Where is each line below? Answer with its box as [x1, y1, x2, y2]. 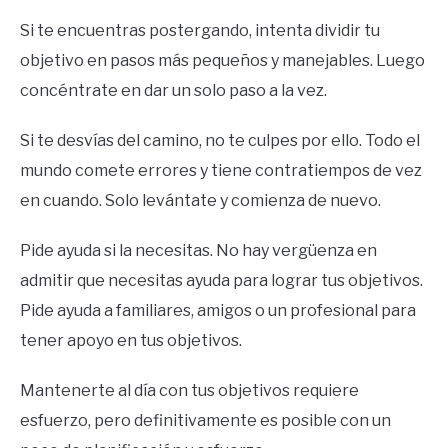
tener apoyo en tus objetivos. [20, 330, 242, 350]
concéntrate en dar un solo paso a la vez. [20, 80, 327, 100]
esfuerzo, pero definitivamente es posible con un [20, 410, 391, 430]
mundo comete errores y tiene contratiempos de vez [20, 160, 422, 180]
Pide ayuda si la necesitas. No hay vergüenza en [20, 240, 377, 260]
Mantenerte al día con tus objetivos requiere [20, 380, 359, 400]
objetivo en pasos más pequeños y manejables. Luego [20, 50, 425, 70]
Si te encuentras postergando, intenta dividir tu [20, 20, 380, 40]
